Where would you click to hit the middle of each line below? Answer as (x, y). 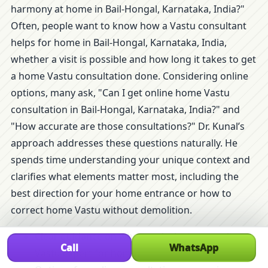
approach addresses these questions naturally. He (124, 143)
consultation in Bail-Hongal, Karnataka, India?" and (125, 109)
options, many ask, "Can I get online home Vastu (120, 93)
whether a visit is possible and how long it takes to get (133, 59)
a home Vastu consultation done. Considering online (130, 76)
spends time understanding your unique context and (130, 160)
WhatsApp (194, 248)
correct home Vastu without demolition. (101, 210)
